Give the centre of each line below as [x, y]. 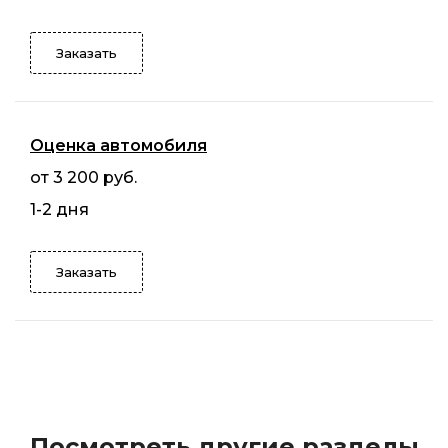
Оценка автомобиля [118, 146]
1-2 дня [59, 210]
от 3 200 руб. [83, 178]
